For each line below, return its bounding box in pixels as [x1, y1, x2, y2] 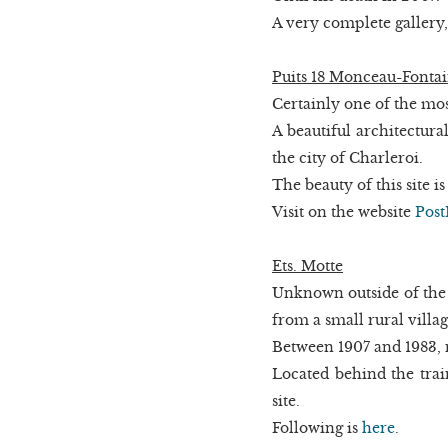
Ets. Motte [272, 256, 343, 275]
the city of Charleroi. [272, 148, 423, 167]
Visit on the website [272, 202, 415, 221]
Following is [272, 418, 362, 437]
